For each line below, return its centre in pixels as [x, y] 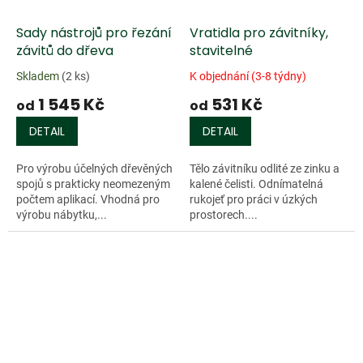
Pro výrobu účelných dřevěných [94, 169]
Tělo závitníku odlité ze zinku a [265, 169]
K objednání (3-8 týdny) [248, 77]
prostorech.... [224, 215]
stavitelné [221, 51]
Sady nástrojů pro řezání [94, 33]
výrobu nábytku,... [62, 215]
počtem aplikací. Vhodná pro [88, 200]
